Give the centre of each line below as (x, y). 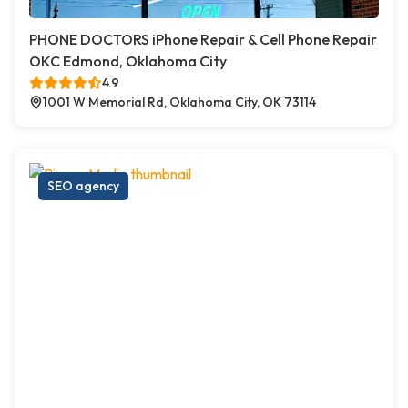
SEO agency (83, 186)
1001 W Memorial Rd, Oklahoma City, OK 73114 (179, 102)
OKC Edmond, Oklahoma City (128, 61)
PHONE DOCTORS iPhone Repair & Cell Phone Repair (203, 40)
